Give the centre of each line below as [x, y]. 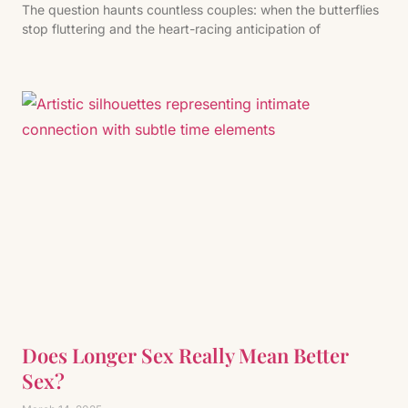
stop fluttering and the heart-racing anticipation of [171, 29]
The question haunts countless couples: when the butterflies [200, 10]
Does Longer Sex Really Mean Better [185, 355]
